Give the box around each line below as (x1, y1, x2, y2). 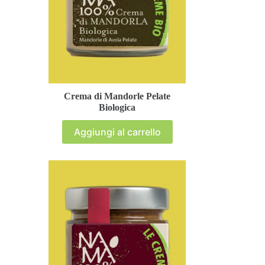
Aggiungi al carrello (73, 126, 161, 138)
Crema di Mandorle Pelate (64, 91, 171, 102)
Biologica (99, 102, 136, 113)
